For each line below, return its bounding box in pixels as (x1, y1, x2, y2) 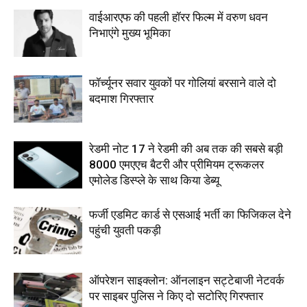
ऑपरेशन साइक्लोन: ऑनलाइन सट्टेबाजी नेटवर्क (89, 273, 284, 287)
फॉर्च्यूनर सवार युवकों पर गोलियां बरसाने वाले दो (89, 75, 276, 90)
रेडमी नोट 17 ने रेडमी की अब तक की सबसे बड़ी (89, 141, 283, 156)
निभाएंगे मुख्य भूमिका (89, 25, 171, 40)
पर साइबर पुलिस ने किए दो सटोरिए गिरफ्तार (89, 288, 263, 303)
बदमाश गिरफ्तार (89, 91, 153, 106)
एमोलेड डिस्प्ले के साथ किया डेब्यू (89, 173, 219, 187)
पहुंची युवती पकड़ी (89, 223, 161, 237)
